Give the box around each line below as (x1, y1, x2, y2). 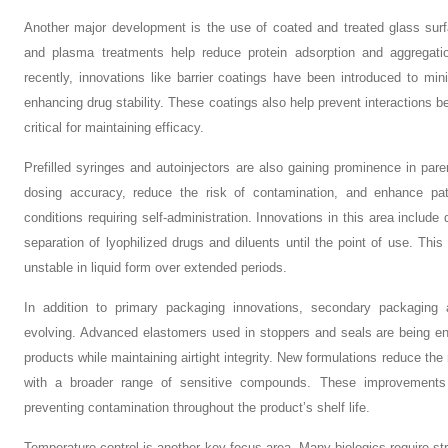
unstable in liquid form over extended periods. (24, 260, 287, 275)
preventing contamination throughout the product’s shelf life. (24, 400, 370, 415)
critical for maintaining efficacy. (24, 120, 204, 135)
